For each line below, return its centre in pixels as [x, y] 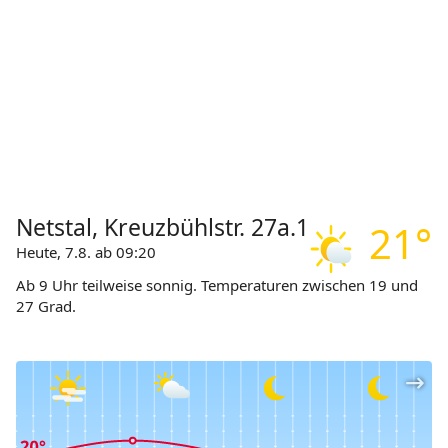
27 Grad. [46, 305]
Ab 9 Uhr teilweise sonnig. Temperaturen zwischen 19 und [217, 284]
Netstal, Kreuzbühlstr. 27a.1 [162, 227]
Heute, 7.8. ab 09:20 [86, 252]
